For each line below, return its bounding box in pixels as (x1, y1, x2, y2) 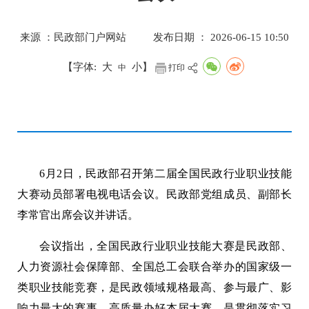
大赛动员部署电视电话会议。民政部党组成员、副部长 (17, 188, 292, 201)
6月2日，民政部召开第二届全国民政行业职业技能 (39, 168, 292, 180)
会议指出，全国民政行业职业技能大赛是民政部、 (39, 240, 292, 252)
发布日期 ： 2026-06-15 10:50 (153, 32, 289, 43)
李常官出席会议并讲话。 (17, 209, 139, 221)
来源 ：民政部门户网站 (20, 32, 126, 43)
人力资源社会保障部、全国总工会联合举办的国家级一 (17, 261, 292, 273)
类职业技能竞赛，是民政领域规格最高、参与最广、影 (17, 281, 292, 294)
